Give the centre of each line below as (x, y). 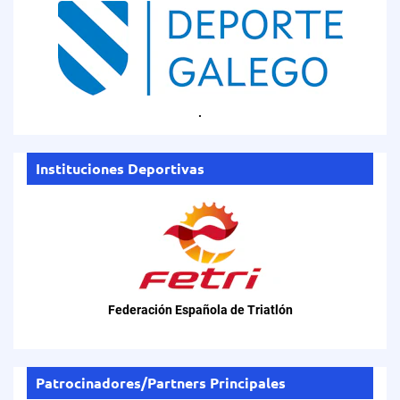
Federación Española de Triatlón (200, 309)
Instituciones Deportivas (120, 168)
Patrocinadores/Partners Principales (161, 382)
